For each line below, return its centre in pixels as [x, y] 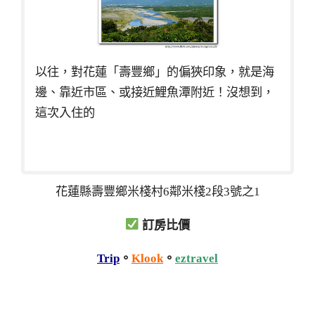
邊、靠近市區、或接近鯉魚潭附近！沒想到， [155, 92]
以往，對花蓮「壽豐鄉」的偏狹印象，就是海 [155, 72]
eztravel [197, 259]
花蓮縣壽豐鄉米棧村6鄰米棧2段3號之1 [157, 191]
